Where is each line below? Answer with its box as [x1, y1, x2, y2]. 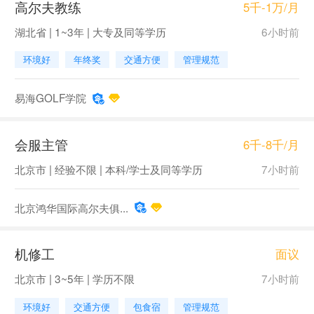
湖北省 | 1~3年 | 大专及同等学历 [14, 23, 166, 39]
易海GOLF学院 [14, 90, 86, 106]
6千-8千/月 [243, 135, 300, 153]
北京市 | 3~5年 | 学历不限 [14, 271, 135, 287]
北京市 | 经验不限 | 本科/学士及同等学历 [14, 161, 203, 177]
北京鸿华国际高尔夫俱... [14, 199, 128, 215]
